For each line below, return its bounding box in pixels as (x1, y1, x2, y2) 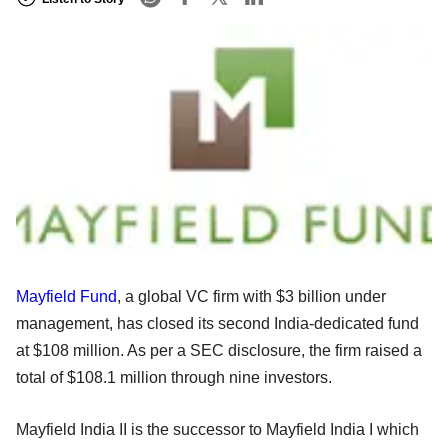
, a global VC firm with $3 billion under (117, 287, 386, 305)
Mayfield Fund (16, 287, 117, 305)
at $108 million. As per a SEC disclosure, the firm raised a (16, 341, 422, 359)
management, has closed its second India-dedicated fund (16, 314, 419, 332)
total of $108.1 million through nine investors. (16, 368, 332, 386)
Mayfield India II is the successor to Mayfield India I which (16, 420, 419, 438)
